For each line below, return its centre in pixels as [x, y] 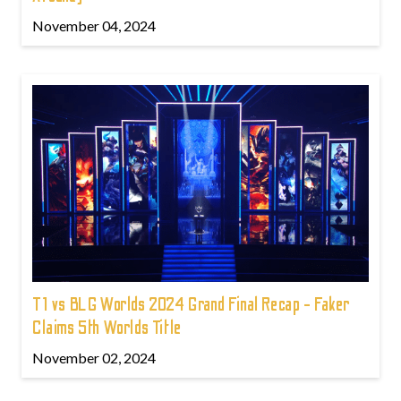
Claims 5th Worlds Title [107, 328]
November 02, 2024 [94, 358]
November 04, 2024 [94, 26]
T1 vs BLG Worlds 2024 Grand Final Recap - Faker [192, 305]
